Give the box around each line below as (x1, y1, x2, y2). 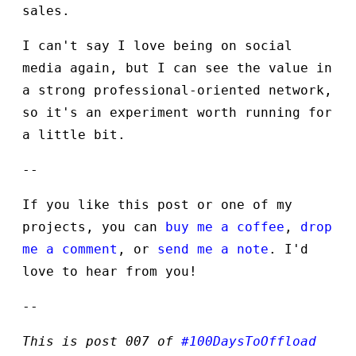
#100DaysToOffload (181, 333, 316, 349)
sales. (22, 2, 70, 18)
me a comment (22, 241, 118, 257)
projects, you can (22, 219, 165, 234)
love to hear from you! (22, 263, 197, 279)
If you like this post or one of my (22, 196, 292, 212)
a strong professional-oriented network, (22, 82, 332, 98)
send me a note (157, 241, 269, 257)
